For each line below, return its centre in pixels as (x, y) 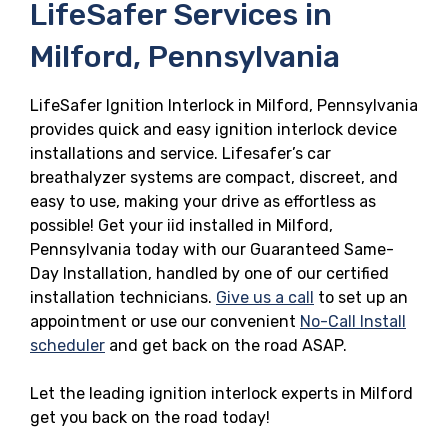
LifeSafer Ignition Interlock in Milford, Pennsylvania (224, 105)
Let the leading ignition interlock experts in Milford (221, 393)
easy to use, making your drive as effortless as (203, 201)
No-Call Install (353, 321)
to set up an (361, 297)
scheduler (67, 345)
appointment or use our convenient (165, 321)
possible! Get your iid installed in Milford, (181, 225)
